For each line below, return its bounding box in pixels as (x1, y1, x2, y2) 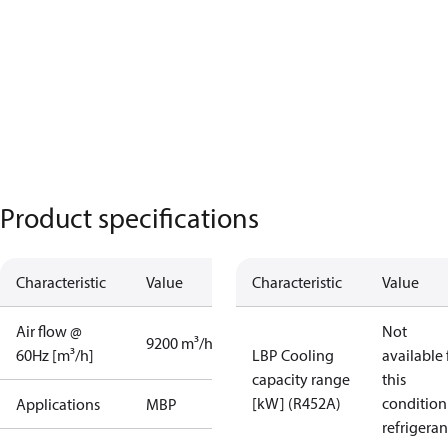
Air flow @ (16, 321, 82, 341)
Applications (16, 394, 100, 414)
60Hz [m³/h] (16, 345, 94, 365)
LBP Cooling (252, 345, 334, 365)
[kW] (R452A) (252, 393, 341, 413)
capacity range (252, 369, 350, 389)
